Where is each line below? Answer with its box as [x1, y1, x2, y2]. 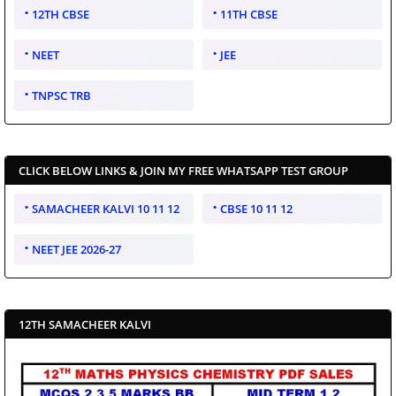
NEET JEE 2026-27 [32, 240, 121, 257]
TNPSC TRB [32, 87, 91, 103]
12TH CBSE [32, 5, 89, 22]
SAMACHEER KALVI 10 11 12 [32, 200, 179, 217]
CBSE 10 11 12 [220, 200, 293, 217]
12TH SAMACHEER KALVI [19, 316, 151, 332]
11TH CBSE [220, 5, 278, 22]
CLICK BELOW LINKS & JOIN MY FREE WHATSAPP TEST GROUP [19, 162, 348, 179]
